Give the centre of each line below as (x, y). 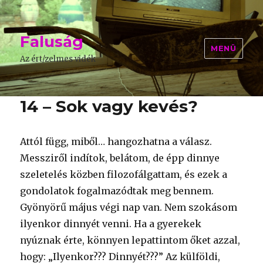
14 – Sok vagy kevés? (109, 106)
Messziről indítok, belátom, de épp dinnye (120, 158)
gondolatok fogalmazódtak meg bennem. (117, 191)
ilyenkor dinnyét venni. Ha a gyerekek (111, 224)
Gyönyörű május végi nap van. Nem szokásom (129, 207)
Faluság (52, 42)
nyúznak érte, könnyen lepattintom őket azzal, (130, 240)
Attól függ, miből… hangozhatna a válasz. (116, 141)
